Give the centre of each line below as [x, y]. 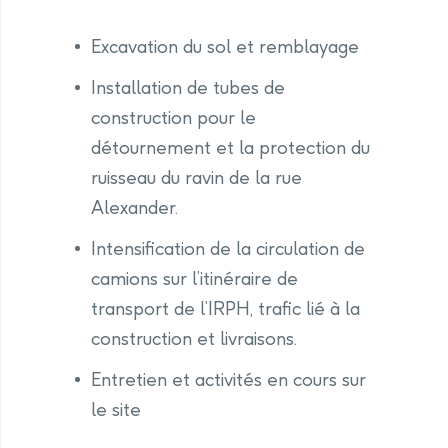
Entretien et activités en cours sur [228, 379]
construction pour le [173, 117]
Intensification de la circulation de [228, 248]
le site [116, 409]
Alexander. [134, 207]
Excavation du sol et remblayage [225, 46]
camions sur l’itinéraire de [194, 278]
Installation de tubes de [188, 87]
